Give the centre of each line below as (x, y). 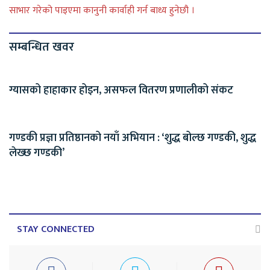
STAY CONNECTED (56, 229)
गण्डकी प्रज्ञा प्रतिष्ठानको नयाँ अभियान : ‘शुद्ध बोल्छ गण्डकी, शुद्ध (133, 138)
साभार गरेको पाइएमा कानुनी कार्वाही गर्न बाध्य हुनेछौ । (102, 10)
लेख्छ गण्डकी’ (37, 153)
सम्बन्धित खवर (42, 47)
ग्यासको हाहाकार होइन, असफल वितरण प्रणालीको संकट (121, 90)
